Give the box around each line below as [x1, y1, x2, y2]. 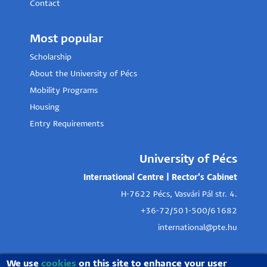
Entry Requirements [30, 120, 104, 128]
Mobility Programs [30, 86, 98, 95]
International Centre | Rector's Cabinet [83, 173, 237, 182]
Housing [30, 103, 60, 111]
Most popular [30, 33, 103, 45]
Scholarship [30, 53, 72, 61]
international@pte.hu [158, 223, 237, 232]
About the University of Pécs [30, 70, 137, 78]
